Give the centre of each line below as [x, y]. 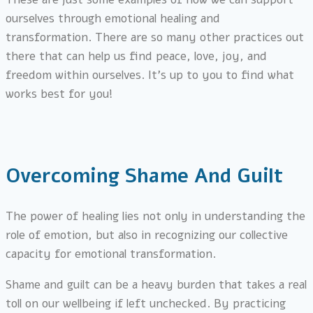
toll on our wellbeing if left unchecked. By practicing [146, 303]
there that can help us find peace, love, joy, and [136, 57]
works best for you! [61, 94]
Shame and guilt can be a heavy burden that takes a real [156, 284]
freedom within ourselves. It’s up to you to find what [150, 75]
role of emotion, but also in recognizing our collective [147, 235]
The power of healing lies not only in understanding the [155, 216]
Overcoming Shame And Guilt [144, 176]
